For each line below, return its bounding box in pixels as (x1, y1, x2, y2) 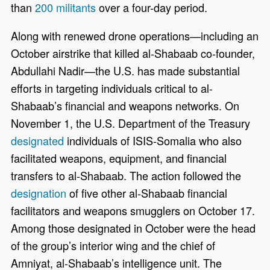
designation (11, 185, 67, 201)
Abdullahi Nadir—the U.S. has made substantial (11, 63, 240, 79)
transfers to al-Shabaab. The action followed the (11, 168, 242, 184)
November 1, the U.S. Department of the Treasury (11, 115, 251, 131)
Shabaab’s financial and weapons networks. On (11, 98, 240, 114)
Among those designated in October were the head (11, 220, 256, 236)
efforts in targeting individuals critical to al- (11, 80, 213, 96)
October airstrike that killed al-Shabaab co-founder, (11, 45, 256, 61)
